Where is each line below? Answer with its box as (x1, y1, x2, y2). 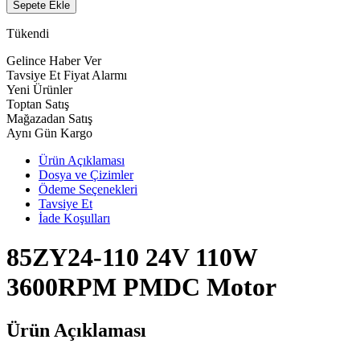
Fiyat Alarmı (63, 67, 127, 82)
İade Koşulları (39, 211, 110, 225)
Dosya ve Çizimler (39, 167, 133, 182)
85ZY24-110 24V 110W (6, 243, 257, 272)
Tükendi (6, 26, 49, 40)
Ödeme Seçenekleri (39, 182, 137, 196)
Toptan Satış (6, 96, 69, 111)
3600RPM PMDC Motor (6, 272, 276, 302)
